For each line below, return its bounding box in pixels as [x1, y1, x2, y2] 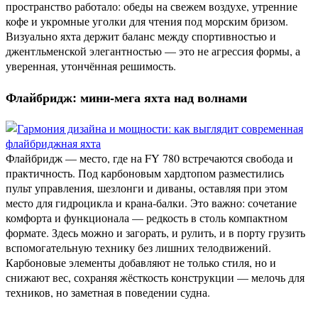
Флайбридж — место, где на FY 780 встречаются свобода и [6, 150, 293, 165]
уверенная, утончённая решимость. [6, 58, 176, 74]
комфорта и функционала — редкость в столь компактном [6, 210, 287, 225]
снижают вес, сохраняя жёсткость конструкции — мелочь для [6, 270, 305, 285]
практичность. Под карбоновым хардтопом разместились [6, 165, 284, 180]
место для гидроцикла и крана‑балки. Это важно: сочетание [6, 195, 297, 210]
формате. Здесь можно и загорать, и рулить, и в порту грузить [6, 225, 305, 240]
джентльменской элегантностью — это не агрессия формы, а [6, 43, 300, 59]
